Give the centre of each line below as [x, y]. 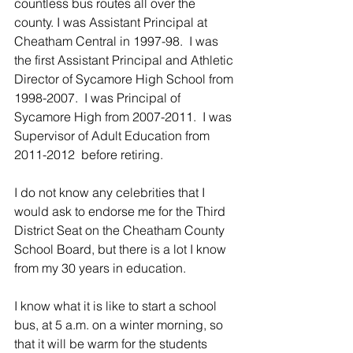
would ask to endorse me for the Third [121, 211]
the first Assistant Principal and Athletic [125, 59]
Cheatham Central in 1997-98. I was [118, 41]
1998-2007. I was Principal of [99, 97]
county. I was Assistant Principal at [112, 22]
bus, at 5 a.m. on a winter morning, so [120, 324]
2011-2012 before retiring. [92, 154]
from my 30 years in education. [100, 268]
